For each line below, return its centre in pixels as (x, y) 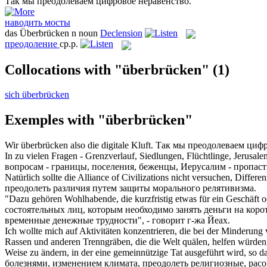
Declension (121, 33)
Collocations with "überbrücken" (107, 69)
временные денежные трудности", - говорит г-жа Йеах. (117, 221)
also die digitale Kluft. (111, 145)
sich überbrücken (37, 95)
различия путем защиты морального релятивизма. (153, 188)
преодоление (31, 44)
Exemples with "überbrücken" (99, 120)
